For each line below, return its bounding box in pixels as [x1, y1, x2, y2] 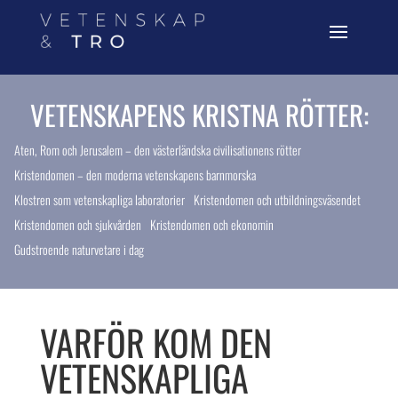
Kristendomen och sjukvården [14, 214, 142, 234]
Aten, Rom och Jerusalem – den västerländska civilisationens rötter [14, 139, 302, 159]
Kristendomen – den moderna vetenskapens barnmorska [14, 164, 257, 184]
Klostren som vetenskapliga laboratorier [14, 189, 186, 209]
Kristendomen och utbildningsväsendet [194, 189, 362, 209]
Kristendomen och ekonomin [150, 214, 275, 234]
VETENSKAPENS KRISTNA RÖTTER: [29, 93, 369, 135]
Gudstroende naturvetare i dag [14, 239, 145, 259]
